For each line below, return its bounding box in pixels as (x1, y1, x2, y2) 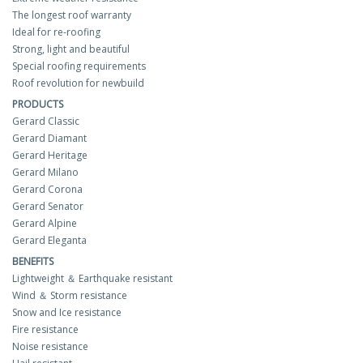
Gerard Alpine (12, 216, 77, 230)
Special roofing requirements (12, 58, 146, 73)
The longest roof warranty (12, 7, 131, 22)
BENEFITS (12, 254, 53, 268)
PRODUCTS (12, 96, 63, 111)
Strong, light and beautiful (12, 41, 130, 56)
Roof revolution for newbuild (12, 75, 144, 90)
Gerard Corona (12, 181, 83, 196)
